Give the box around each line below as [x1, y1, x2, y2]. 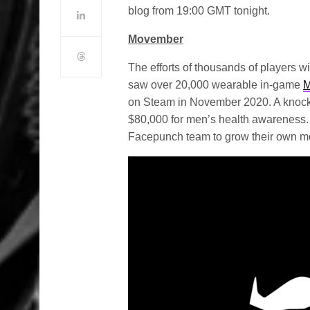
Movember [128, 33, 183, 45]
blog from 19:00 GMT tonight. [128, 5, 271, 17]
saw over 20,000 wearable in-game [128, 79, 304, 91]
